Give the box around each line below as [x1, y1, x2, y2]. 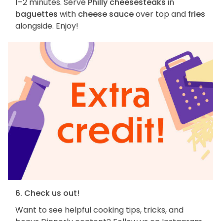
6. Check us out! [15, 187, 79, 199]
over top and [134, 8, 188, 20]
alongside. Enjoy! [15, 20, 78, 32]
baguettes [15, 8, 58, 20]
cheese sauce [78, 8, 134, 20]
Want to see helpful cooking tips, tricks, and [15, 204, 184, 216]
